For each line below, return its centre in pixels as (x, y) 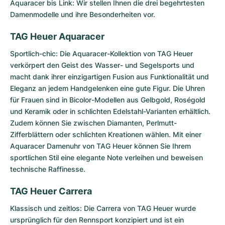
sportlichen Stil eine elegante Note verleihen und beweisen (106, 157)
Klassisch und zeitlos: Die (53, 208)
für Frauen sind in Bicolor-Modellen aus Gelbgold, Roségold (108, 99)
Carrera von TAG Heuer (135, 208)
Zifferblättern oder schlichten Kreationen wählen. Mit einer (106, 134)
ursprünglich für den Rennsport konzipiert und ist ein (97, 219)
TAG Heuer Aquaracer (57, 36)
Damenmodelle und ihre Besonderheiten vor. (83, 14)
